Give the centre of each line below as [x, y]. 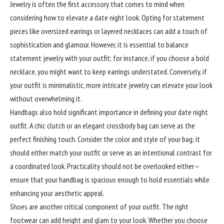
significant [83, 112]
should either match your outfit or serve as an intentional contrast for [111, 152]
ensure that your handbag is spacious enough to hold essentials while [110, 179]
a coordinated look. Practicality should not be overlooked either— [105, 166]
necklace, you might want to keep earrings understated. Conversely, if [108, 71]
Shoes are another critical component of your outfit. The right [99, 206]
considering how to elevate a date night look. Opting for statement [107, 17]
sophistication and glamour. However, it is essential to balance [99, 44]
